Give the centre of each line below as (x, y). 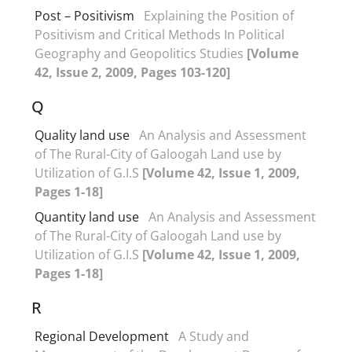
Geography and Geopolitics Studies (141, 53)
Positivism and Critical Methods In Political (159, 34)
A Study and (214, 336)
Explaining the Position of (219, 15)
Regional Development (102, 336)
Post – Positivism (84, 15)
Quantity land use (87, 216)
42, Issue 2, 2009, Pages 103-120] (132, 72)
